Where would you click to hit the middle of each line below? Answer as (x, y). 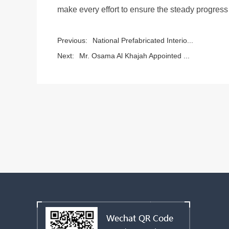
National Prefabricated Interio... (143, 40)
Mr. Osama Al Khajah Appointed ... (134, 56)
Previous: (72, 40)
